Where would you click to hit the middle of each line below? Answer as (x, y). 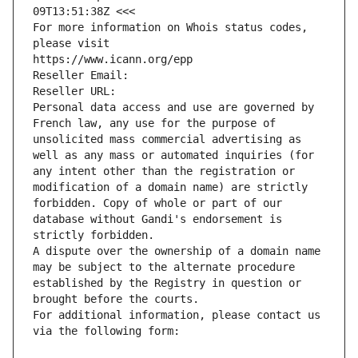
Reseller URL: (78, 91)
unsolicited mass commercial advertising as (167, 139)
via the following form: (106, 331)
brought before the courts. (116, 299)
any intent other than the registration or (164, 171)
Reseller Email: (84, 76)
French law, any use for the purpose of (154, 123)
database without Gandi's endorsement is (157, 219)
